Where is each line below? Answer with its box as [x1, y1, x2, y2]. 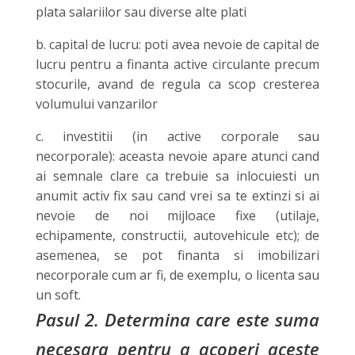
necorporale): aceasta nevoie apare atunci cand [35, 147, 320, 165]
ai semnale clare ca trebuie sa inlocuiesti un [35, 166, 320, 185]
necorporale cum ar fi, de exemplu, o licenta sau [35, 265, 320, 284]
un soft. [35, 285, 81, 303]
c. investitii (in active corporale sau [35, 127, 320, 145]
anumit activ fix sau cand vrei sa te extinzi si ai [35, 186, 320, 204]
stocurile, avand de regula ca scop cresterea [35, 74, 320, 93]
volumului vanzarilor [35, 94, 158, 113]
